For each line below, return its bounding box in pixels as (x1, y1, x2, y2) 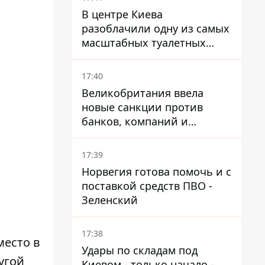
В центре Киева (82, 7, 163, 21)
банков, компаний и (82, 114, 188, 128)
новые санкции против (82, 100, 203, 114)
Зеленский (82, 193, 138, 207)
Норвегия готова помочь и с (82, 164, 231, 179)
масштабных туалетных (82, 35, 206, 50)
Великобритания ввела (82, 86, 203, 100)
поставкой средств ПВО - (82, 179, 212, 193)
